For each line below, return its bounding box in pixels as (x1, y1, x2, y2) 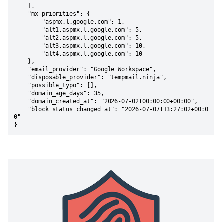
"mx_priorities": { (14, 10, 28, 17)
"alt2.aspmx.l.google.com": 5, (14, 34, 42, 41)
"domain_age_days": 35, (14, 90, 28, 97)
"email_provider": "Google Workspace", (14, 66, 28, 73)
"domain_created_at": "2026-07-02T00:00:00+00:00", (14, 98, 28, 105)
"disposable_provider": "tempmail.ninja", (14, 74, 28, 81)
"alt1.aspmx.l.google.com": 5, (14, 26, 42, 33)
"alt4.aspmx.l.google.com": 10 (14, 50, 42, 57)
